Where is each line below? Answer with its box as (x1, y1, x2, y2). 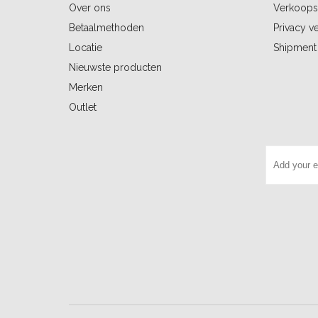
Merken (69, 81, 103, 93)
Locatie (69, 41, 102, 53)
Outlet (69, 101, 97, 113)
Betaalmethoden (69, 21, 144, 33)
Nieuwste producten (69, 61, 162, 73)
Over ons (69, 1, 111, 13)
